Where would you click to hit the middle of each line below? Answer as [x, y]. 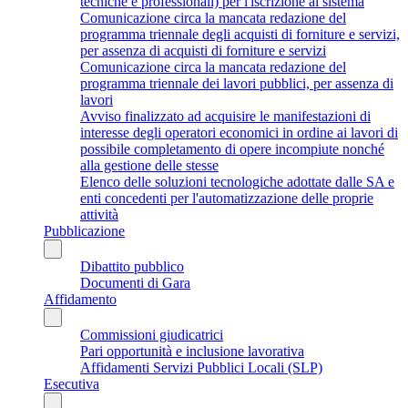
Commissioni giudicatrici [152, 334]
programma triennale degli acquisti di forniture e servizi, [240, 34]
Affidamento [80, 299]
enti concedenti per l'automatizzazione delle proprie [227, 198]
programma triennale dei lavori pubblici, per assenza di [237, 83]
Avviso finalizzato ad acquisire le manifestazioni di [225, 116]
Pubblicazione [84, 230]
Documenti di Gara [135, 282]
